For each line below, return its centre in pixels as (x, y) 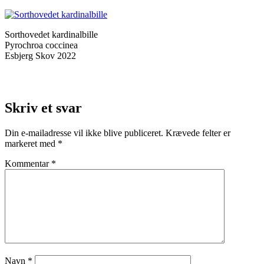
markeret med (31, 143)
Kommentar (28, 163)
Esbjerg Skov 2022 (40, 55)
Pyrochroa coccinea (41, 45)
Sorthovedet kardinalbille (51, 34)
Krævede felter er (198, 133)
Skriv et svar (43, 108)
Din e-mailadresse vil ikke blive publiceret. (84, 133)
